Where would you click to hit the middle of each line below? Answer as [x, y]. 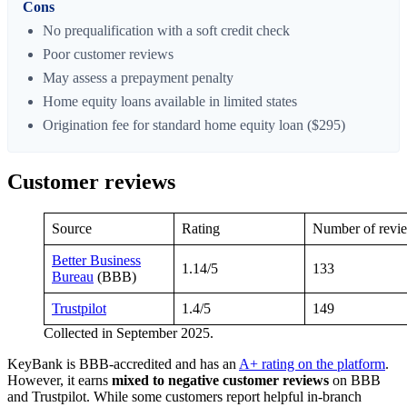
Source [72, 229]
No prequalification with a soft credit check [166, 30]
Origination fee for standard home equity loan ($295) [194, 124]
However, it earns [60, 381]
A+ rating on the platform [312, 364]
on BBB [355, 381]
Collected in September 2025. [129, 333]
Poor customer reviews [108, 54]
